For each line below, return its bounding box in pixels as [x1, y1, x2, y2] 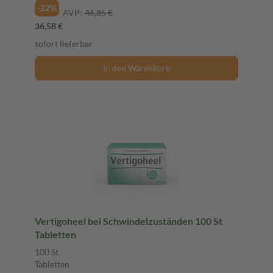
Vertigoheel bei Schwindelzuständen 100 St [35, 214, 88, 227]
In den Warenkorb [102, 62, 171, 73]
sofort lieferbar [35, 38, 93, 49]
